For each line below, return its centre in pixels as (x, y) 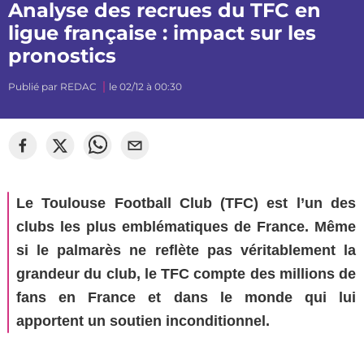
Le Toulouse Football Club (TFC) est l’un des (186, 203)
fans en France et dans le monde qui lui (186, 297)
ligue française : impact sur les (162, 33)
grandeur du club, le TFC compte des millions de (186, 274)
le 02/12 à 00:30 (145, 87)
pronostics (62, 56)
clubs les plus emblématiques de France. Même (186, 227)
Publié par (34, 87)
